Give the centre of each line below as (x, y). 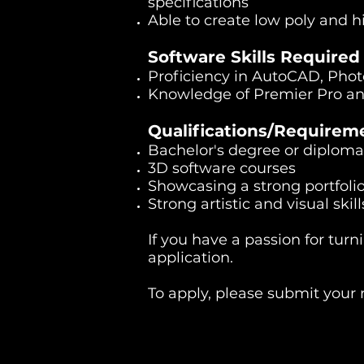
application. (191, 258)
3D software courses (222, 168)
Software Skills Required (254, 57)
